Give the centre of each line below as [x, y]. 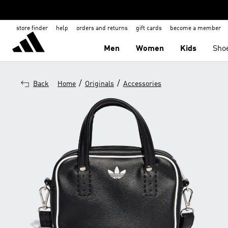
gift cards [149, 28]
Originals [99, 84]
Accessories [142, 84]
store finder [32, 28]
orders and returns [102, 28]
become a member [195, 28]
